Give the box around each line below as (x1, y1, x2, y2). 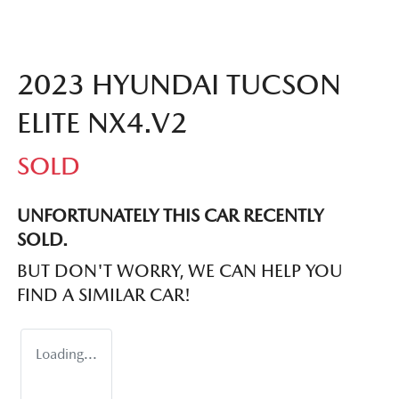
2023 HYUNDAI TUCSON (17, 67, 341, 101)
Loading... (36, 345, 97, 362)
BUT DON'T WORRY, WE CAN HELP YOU (17, 259, 343, 281)
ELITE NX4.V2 (17, 105, 187, 139)
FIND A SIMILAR (17, 283, 150, 305)
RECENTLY (239, 204, 323, 226)
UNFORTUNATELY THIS (17, 204, 204, 226)
